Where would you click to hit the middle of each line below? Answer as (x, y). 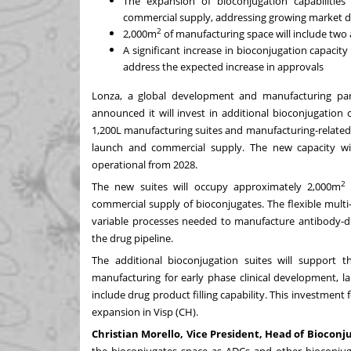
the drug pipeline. (132, 238)
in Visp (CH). (169, 312)
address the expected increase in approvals (223, 67)
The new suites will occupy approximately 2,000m (217, 186)
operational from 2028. (145, 165)
